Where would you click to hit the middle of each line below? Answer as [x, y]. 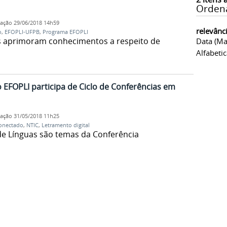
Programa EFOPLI [65, 32]
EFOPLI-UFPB [22, 32]
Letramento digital [65, 125]
